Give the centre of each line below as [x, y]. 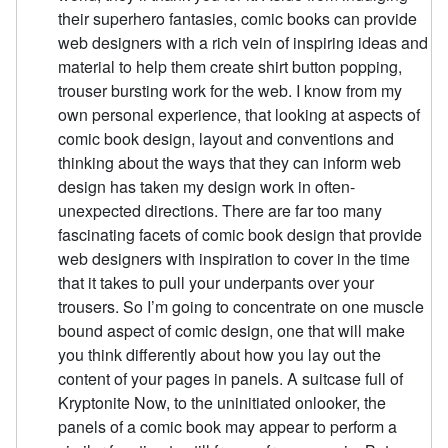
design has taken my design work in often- [207, 187]
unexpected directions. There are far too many [220, 211]
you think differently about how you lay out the [220, 355]
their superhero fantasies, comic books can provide [238, 19]
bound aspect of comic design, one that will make [232, 331]
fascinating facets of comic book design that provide [240, 235]
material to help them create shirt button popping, [230, 67]
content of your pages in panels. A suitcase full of [231, 379]
